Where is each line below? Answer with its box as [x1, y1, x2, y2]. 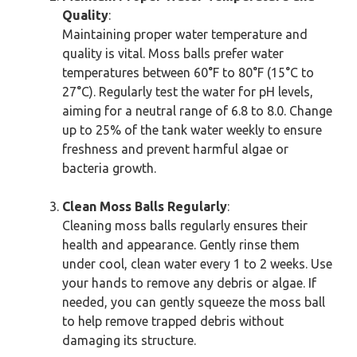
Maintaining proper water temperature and [62, 27, 308, 41]
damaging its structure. [62, 333, 196, 347]
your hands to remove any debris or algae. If [62, 276, 316, 290]
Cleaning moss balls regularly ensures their [62, 218, 308, 233]
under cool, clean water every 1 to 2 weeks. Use [62, 257, 332, 271]
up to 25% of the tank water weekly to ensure [62, 123, 322, 137]
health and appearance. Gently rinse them [62, 237, 300, 252]
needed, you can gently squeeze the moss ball [62, 295, 325, 309]
